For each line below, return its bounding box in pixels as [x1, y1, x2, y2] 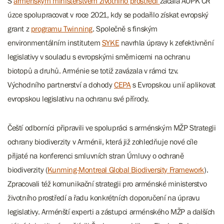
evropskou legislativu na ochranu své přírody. [7, 94, 149, 103]
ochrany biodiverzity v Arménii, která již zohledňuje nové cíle [7, 137, 197, 146]
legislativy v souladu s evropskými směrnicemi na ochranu [7, 52, 190, 61]
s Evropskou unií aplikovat [130, 80, 215, 89]
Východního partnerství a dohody [7, 80, 114, 89]
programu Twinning [30, 24, 93, 33]
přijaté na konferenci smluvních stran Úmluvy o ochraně [7, 151, 184, 160]
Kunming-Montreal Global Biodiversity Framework [47, 165, 204, 174]
